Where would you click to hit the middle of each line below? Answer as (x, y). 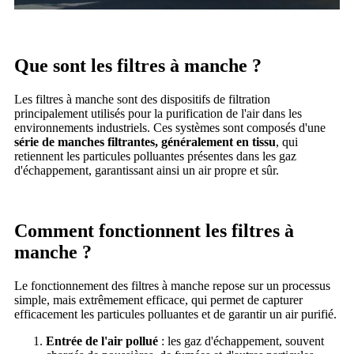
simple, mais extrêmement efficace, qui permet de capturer (158, 299)
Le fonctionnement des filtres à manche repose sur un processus (172, 285)
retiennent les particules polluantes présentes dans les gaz (155, 156)
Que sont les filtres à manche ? (138, 66)
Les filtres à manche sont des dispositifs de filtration (142, 100)
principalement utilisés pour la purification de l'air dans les (158, 114)
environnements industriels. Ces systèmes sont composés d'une (170, 128)
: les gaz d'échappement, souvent (241, 341)
